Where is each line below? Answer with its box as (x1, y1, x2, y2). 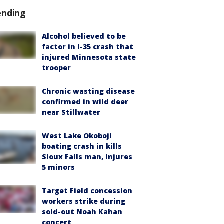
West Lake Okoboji (42, 131, 112, 140)
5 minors (42, 162, 75, 172)
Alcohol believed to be (42, 31, 126, 41)
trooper (42, 63, 71, 72)
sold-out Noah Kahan (42, 207, 122, 216)
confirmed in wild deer (42, 97, 128, 106)
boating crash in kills (42, 141, 122, 151)
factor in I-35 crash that (42, 42, 133, 51)
